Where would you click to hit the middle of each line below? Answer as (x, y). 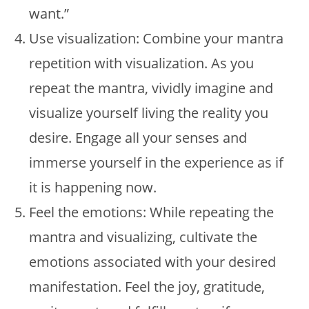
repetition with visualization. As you (142, 63)
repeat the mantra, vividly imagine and (151, 88)
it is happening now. (93, 187)
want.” (49, 13)
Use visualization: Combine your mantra (157, 38)
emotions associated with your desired (153, 262)
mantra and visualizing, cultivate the (143, 237)
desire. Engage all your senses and (138, 138)
